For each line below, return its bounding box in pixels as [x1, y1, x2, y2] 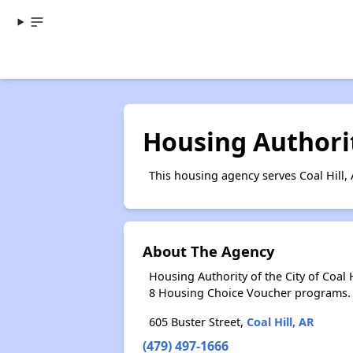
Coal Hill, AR [246, 314, 314, 329]
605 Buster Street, [148, 314, 247, 329]
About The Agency [142, 241, 274, 261]
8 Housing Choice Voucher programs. [148, 285, 351, 300]
